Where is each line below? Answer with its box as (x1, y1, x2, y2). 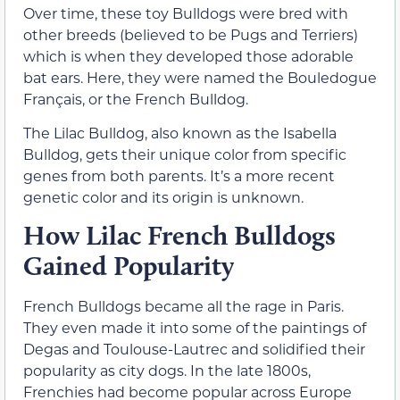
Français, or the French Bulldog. (23, 88, 248, 108)
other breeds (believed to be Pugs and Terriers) (23, 24, 358, 44)
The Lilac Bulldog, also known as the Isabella (23, 122, 337, 142)
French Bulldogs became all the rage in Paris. (23, 296, 344, 316)
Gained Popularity (23, 249, 234, 283)
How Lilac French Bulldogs (23, 219, 336, 253)
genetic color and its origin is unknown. (23, 187, 304, 206)
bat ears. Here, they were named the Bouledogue (23, 67, 377, 87)
